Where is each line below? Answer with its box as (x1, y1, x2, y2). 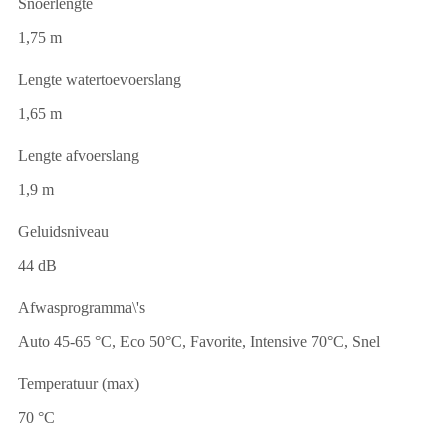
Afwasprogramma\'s (18, 298, 145, 316)
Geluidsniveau (18, 222, 109, 240)
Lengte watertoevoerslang (18, 70, 181, 88)
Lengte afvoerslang (18, 146, 139, 164)
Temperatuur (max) (18, 374, 139, 392)
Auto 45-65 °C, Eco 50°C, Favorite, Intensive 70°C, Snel (18, 332, 380, 350)
